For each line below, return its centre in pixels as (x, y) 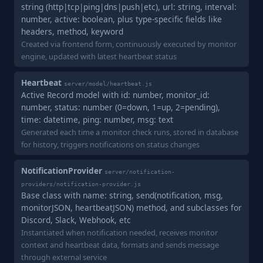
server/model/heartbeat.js (108, 84)
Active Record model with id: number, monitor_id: (115, 95)
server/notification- (140, 172)
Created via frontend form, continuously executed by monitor (129, 44)
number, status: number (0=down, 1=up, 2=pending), (121, 107)
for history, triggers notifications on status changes (110, 144)
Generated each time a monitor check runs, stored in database (130, 132)
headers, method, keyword (72, 31)
